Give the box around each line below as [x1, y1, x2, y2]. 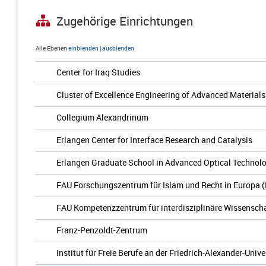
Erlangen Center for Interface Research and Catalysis [56, 134, 252, 145]
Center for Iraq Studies [56, 66, 140, 78]
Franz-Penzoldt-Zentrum [56, 224, 147, 236]
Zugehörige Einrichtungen [56, 13, 193, 30]
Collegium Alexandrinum [56, 112, 148, 123]
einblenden [68, 44, 99, 52]
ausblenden [102, 44, 134, 52]
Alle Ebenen [36, 44, 67, 52]
